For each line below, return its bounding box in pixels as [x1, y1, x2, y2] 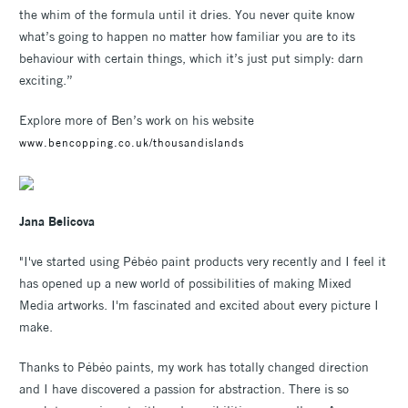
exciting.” [19, 71, 73, 88]
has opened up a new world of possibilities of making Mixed [19, 275, 352, 292]
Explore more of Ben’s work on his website [19, 111, 254, 128]
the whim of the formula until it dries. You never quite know [19, 5, 354, 23]
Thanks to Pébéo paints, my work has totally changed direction [19, 359, 369, 376]
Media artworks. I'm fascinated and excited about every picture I [19, 297, 379, 314]
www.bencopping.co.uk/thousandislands [19, 135, 244, 149]
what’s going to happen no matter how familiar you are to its [19, 27, 355, 45]
